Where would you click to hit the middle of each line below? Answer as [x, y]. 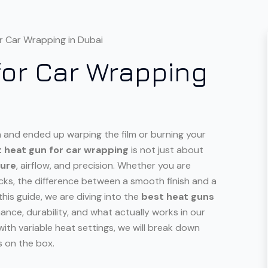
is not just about [166, 150]
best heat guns [178, 196]
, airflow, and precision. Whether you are [103, 165]
